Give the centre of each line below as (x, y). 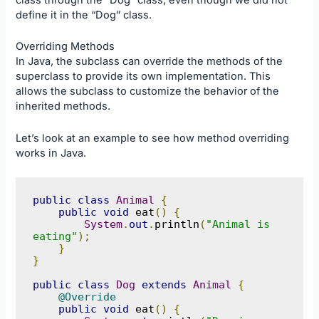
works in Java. (51, 153)
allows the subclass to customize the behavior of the (148, 91)
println (177, 224)
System (103, 224)
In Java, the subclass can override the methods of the (150, 62)
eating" (55, 236)
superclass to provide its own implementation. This (143, 77)
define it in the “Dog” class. (84, 15)
